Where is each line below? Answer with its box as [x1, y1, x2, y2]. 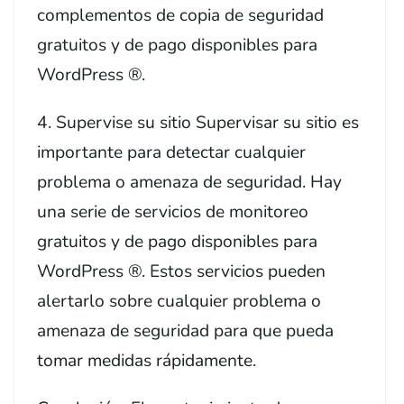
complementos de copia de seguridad [37, 3, 324, 27]
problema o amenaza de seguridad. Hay [37, 170, 342, 194]
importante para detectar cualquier [37, 140, 306, 164]
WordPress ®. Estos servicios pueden [37, 259, 326, 283]
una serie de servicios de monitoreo [37, 199, 308, 224]
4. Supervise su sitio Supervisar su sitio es [37, 110, 359, 134]
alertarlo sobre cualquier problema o [37, 289, 321, 313]
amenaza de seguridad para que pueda [37, 318, 334, 343]
